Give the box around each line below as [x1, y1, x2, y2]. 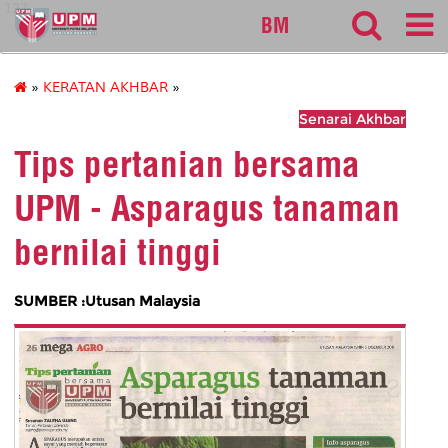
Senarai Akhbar [299, 110, 406, 129]
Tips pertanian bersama [14, 142, 360, 187]
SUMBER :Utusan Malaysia [14, 291, 200, 310]
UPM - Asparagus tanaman [14, 186, 400, 231]
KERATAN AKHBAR [43, 79, 168, 97]
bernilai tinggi [14, 230, 221, 275]
